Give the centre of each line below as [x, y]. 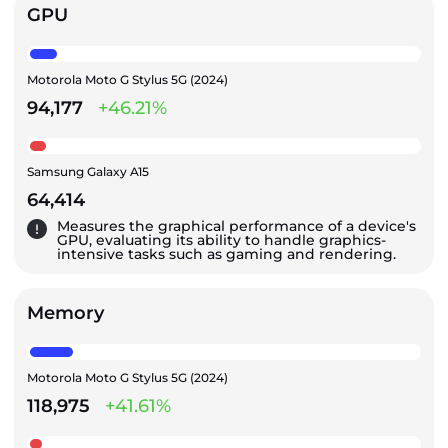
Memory [65, 312]
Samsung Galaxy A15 [88, 171]
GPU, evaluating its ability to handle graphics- [221, 239]
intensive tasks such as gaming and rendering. [226, 253]
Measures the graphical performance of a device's [236, 225]
